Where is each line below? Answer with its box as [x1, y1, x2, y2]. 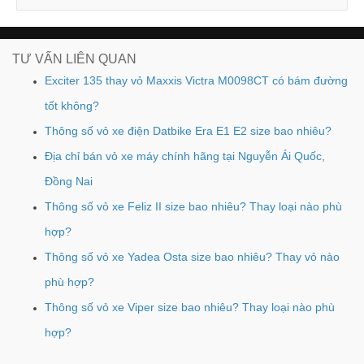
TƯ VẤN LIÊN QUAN [12, 51, 136, 66]
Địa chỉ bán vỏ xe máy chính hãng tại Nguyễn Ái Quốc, [45, 149, 325, 162]
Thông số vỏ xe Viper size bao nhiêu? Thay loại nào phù [45, 300, 335, 314]
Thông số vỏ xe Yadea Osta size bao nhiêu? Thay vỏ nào [45, 249, 340, 263]
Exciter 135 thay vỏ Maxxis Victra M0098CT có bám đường [45, 73, 348, 87]
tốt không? [45, 98, 99, 112]
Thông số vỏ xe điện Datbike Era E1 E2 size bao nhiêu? [45, 123, 331, 137]
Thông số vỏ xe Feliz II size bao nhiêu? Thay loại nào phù [45, 199, 342, 213]
